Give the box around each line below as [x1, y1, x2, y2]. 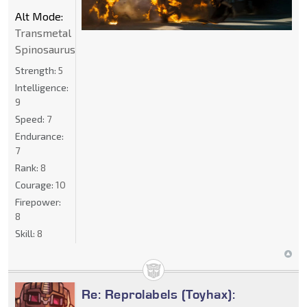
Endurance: [15, 130, 64, 142]
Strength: [15, 64, 58, 76]
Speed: [15, 112, 47, 125]
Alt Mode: [15, 9, 63, 23]
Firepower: [15, 195, 61, 208]
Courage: [15, 178, 56, 191]
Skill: [15, 227, 37, 239]
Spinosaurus [15, 42, 75, 56]
